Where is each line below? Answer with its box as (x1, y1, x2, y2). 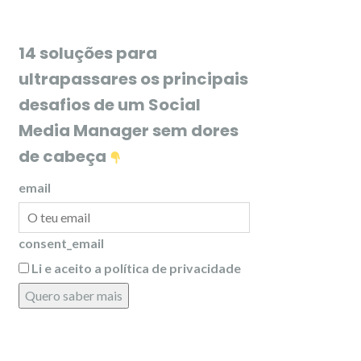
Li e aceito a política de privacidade (31, 260, 241, 276)
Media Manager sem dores (19, 119, 239, 142)
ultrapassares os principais (19, 68, 248, 90)
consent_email (19, 235, 104, 251)
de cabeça (19, 145, 110, 168)
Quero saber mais (25, 288, 122, 303)
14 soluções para (19, 42, 157, 64)
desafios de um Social (19, 93, 201, 116)
